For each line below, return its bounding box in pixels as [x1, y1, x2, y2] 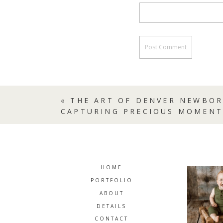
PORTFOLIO [90, 177, 133, 184]
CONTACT [95, 215, 128, 222]
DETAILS [97, 203, 126, 210]
